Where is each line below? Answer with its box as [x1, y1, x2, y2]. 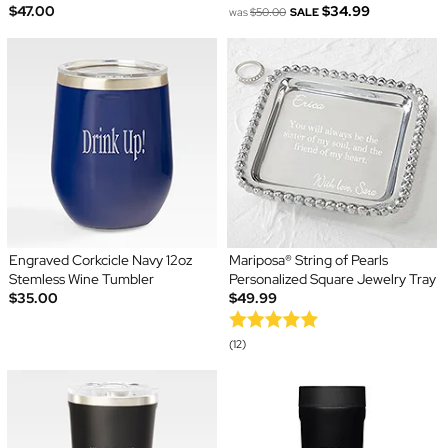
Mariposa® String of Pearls [229, 250, 388, 269]
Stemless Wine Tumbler [8, 269, 154, 288]
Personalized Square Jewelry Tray [229, 269, 436, 288]
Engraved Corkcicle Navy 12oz [8, 250, 192, 269]
